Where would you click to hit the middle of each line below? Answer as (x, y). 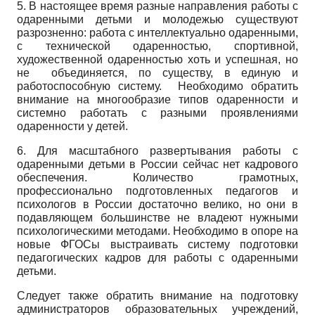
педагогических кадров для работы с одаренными (157, 257)
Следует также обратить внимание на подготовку (157, 295)
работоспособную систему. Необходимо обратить (157, 86)
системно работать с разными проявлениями (157, 112)
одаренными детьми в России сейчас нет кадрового (157, 164)
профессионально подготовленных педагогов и (157, 191)
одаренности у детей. (72, 126)
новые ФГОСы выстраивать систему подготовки (157, 244)
